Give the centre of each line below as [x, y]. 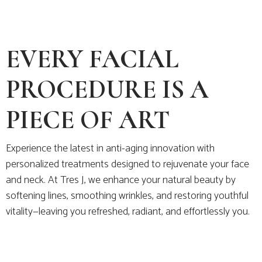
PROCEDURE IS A [107, 89]
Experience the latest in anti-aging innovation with [110, 149]
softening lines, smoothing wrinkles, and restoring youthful [127, 196]
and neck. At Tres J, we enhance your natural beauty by [121, 180]
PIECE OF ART [88, 120]
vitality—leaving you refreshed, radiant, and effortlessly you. [128, 212]
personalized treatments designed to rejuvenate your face [127, 164]
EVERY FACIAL [92, 59]
